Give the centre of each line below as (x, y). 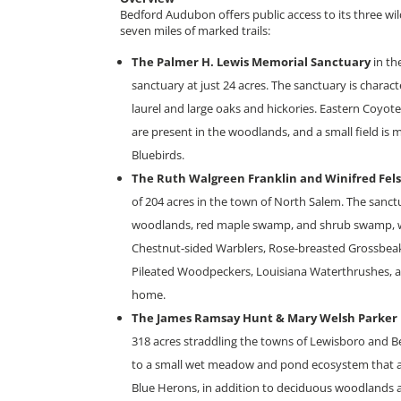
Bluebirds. (158, 154)
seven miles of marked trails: (196, 30)
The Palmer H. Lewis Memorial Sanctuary (253, 61)
